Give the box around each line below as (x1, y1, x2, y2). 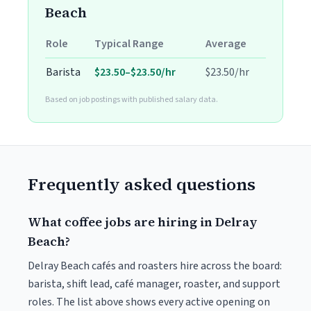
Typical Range (94, 36, 164, 51)
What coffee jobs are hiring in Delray (28, 213, 257, 230)
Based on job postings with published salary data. (45, 94, 218, 106)
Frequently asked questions (28, 173, 255, 196)
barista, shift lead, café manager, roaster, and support (28, 276, 280, 292)
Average (205, 36, 246, 51)
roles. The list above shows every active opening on (28, 294, 270, 310)
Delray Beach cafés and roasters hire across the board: (28, 258, 282, 274)
